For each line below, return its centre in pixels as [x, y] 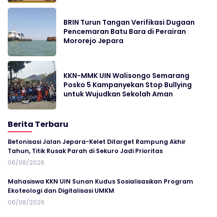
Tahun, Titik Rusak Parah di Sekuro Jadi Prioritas [85, 151]
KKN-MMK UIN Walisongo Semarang [126, 76]
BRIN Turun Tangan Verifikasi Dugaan [129, 23]
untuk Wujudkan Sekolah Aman [118, 94]
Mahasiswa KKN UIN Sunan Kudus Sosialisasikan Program [101, 182]
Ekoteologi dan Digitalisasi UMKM [61, 191]
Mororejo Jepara [93, 41]
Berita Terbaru [38, 124]
